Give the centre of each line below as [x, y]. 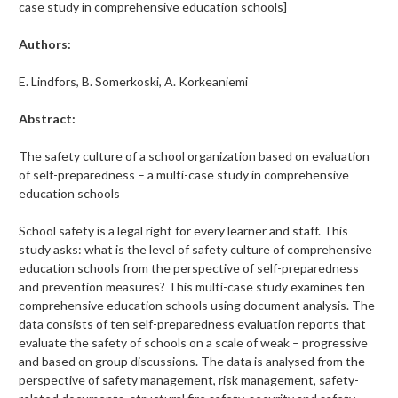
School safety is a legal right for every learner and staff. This [183, 231]
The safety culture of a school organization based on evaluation [194, 156]
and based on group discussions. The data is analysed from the [192, 362]
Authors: [45, 44]
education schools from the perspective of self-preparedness [189, 268]
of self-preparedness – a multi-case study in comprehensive [184, 175]
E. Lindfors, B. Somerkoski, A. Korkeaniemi [133, 82]
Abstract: [48, 119]
